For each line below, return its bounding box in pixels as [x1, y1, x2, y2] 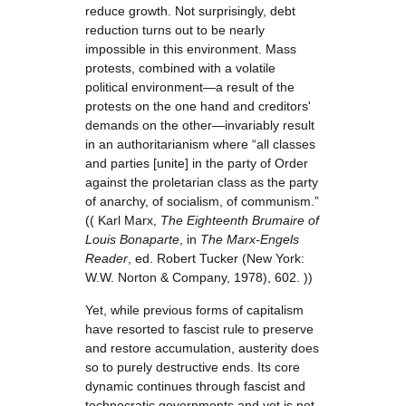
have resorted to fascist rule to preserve [85, 322, 314, 336]
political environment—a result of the [85, 80, 295, 94]
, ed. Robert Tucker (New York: [128, 251, 304, 266]
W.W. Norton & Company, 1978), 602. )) [85, 270, 313, 285]
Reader [85, 251, 128, 266]
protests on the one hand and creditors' [85, 99, 311, 113]
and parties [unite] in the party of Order [85, 156, 308, 170]
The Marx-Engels [200, 232, 299, 246]
